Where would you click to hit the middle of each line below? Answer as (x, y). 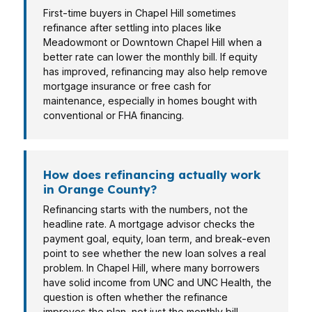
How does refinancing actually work (152, 174)
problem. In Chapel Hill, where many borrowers (151, 268)
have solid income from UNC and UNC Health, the (157, 282)
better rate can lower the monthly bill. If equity (150, 57)
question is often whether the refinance (135, 297)
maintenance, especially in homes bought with (150, 101)
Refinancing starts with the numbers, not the (146, 209)
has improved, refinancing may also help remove (155, 71)
